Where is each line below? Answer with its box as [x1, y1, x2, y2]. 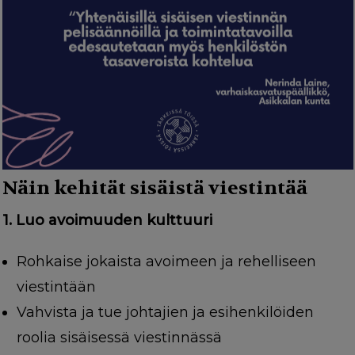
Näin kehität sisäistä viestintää [2, 176, 307, 201]
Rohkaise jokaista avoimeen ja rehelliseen [16, 253, 316, 271]
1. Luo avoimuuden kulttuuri [2, 212, 212, 230]
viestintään [16, 278, 96, 296]
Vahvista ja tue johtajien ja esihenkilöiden [16, 303, 314, 322]
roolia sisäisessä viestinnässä [16, 329, 222, 347]
